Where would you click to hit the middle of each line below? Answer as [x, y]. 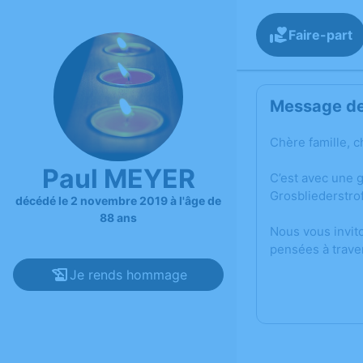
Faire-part [320, 35]
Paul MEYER [118, 179]
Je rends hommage [128, 275]
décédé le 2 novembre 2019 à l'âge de [118, 201]
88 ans [118, 218]
